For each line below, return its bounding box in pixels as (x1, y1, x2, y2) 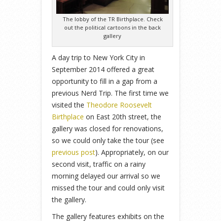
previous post (52, 147, 95, 157)
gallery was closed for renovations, (52, 123, 163, 133)
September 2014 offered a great (52, 64, 154, 74)
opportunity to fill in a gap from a (52, 76, 157, 86)
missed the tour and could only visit (52, 183, 165, 192)
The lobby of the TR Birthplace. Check (62, 15, 163, 23)
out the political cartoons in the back (64, 23, 161, 31)
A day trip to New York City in (52, 52, 145, 62)
